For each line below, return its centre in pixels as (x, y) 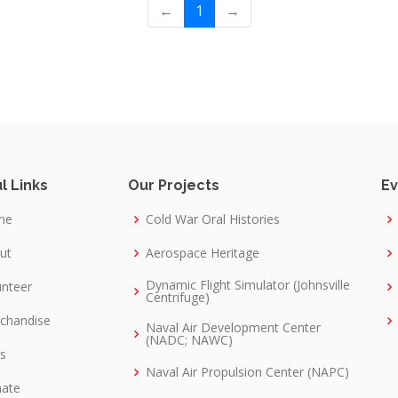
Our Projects (174, 186)
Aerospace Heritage (203, 253)
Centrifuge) (178, 298)
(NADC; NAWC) (189, 340)
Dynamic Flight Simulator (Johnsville (248, 285)
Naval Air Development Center (233, 328)
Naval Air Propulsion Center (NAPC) (247, 372)
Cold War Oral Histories (213, 219)
